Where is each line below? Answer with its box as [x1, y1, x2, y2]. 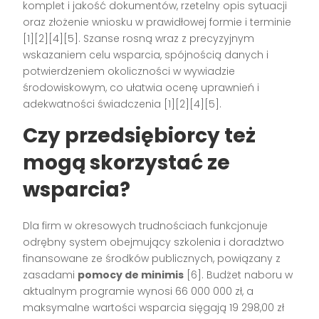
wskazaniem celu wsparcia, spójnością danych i [23, 47, 269, 62]
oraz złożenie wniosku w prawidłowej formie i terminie [23, 14, 292, 29]
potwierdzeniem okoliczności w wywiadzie [23, 63, 236, 78]
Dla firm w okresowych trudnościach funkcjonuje [23, 218, 268, 233]
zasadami [23, 267, 78, 282]
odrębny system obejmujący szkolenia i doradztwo [23, 234, 285, 249]
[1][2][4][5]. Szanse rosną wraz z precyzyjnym [23, 31, 255, 46]
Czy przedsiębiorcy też [23, 121, 256, 150]
